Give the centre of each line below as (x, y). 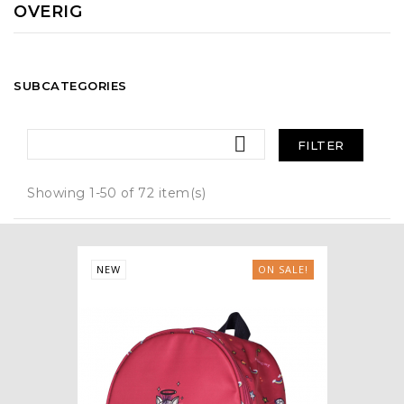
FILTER (321, 145)
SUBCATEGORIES (70, 86)
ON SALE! (283, 269)
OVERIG (48, 12)
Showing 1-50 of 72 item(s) (116, 193)
